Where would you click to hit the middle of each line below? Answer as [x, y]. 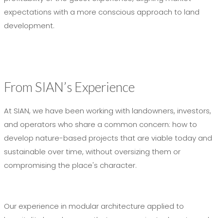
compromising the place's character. [70, 165]
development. [29, 26]
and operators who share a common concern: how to [100, 124]
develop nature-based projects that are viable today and [108, 138]
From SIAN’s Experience [69, 87]
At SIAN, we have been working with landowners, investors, [108, 111]
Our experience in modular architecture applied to [94, 206]
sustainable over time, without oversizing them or [92, 152]
